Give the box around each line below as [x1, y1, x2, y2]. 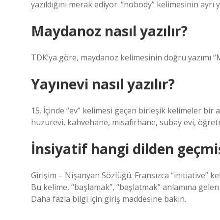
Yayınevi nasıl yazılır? [31, 75, 175, 93]
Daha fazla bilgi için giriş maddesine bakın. [31, 193, 186, 204]
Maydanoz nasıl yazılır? [31, 22, 188, 40]
